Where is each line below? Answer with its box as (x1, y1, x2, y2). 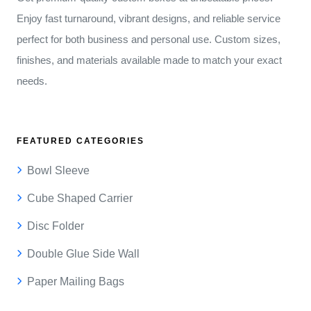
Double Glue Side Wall (27, 247, 140, 260)
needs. (17, 74, 47, 87)
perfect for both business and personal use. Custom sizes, (17, 33, 280, 45)
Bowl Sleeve (27, 164, 90, 176)
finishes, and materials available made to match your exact (17, 53, 282, 66)
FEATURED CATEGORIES (17, 135, 144, 146)
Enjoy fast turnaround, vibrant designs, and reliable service (17, 12, 280, 24)
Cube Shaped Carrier (27, 192, 133, 204)
